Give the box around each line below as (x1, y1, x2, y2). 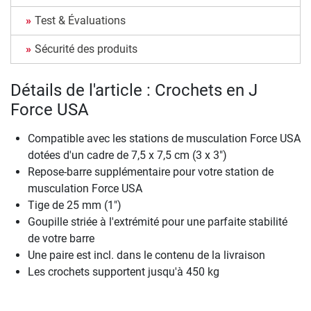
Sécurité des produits (35, 42, 137, 56)
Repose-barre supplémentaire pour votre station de (28, 165, 274, 178)
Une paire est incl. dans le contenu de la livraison (28, 248, 265, 262)
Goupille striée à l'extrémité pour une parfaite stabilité (28, 215, 287, 228)
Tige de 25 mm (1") (28, 198, 121, 212)
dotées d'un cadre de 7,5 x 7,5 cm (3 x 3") (28, 148, 227, 162)
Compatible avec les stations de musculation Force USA (28, 131, 301, 145)
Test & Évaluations (35, 13, 126, 27)
